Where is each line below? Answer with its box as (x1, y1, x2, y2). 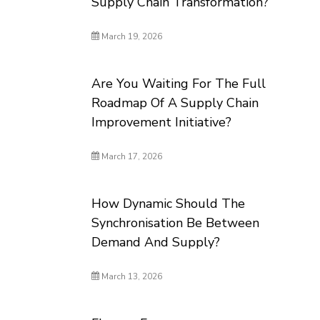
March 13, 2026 (99, 271, 163, 282)
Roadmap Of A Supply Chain (91, 94, 259, 111)
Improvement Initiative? (91, 114, 232, 131)
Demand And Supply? (91, 234, 221, 251)
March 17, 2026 (99, 151, 163, 162)
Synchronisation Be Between (91, 214, 260, 231)
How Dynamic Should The (91, 195, 246, 212)
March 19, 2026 (99, 31, 163, 42)
